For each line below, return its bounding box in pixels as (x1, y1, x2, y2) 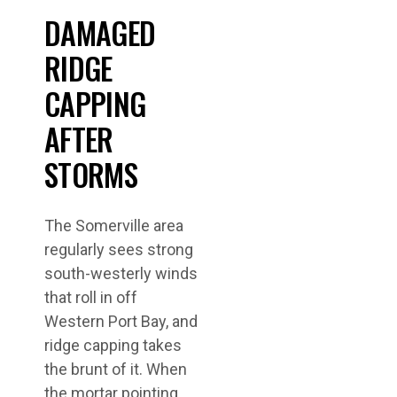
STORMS (44, 152, 137, 198)
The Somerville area (44, 216, 183, 236)
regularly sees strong (44, 240, 193, 260)
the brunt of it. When (44, 360, 187, 379)
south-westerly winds (44, 264, 198, 284)
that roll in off (44, 288, 137, 307)
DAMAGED (44, 10, 156, 56)
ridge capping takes (44, 336, 182, 355)
